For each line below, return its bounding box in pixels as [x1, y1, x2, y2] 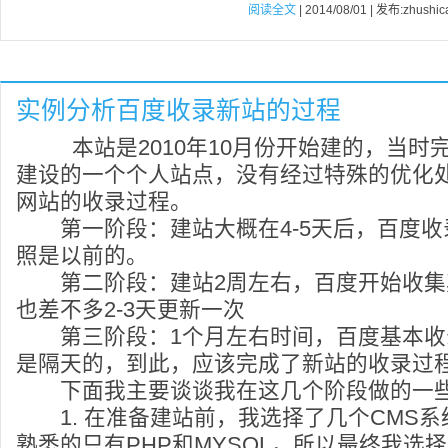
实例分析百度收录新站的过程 [16, 97, 341, 124]
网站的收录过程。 [16, 189, 192, 214]
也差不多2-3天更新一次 [16, 297, 245, 322]
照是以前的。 [16, 243, 148, 268]
